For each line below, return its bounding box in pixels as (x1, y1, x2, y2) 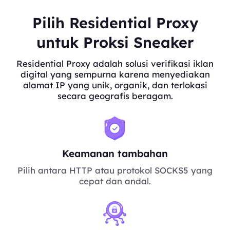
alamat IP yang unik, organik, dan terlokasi (23, 80, 207, 91)
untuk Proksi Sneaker (36, 33, 194, 52)
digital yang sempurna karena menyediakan (20, 69, 210, 80)
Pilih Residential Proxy (32, 13, 198, 32)
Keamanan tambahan (62, 147, 168, 160)
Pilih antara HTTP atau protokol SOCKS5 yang (17, 165, 213, 176)
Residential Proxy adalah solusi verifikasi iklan (16, 58, 214, 69)
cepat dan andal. (79, 176, 151, 187)
